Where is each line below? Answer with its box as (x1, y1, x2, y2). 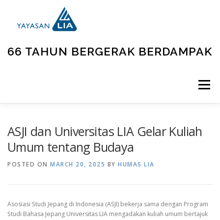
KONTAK (106, 155, 134, 162)
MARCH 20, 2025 (50, 160, 105, 168)
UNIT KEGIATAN (136, 118, 190, 125)
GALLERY (16, 155, 47, 162)
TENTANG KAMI (65, 118, 119, 125)
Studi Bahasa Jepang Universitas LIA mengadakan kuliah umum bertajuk (7, 210, 208, 218)
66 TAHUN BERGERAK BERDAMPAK (7, 44, 212, 58)
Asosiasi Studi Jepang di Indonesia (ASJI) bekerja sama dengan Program (7, 200, 208, 208)
